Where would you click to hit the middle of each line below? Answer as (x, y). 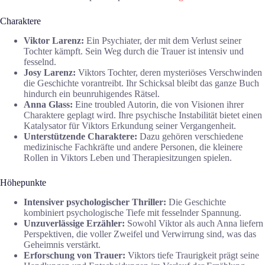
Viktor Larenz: (54, 40)
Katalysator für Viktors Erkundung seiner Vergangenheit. (130, 125)
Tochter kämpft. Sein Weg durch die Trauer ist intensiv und (134, 51)
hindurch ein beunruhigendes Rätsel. (92, 93)
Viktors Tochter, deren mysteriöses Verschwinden (169, 72)
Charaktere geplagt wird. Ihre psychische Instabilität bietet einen (143, 115)
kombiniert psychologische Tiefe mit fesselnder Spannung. (132, 212)
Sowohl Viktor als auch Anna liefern (194, 223)
